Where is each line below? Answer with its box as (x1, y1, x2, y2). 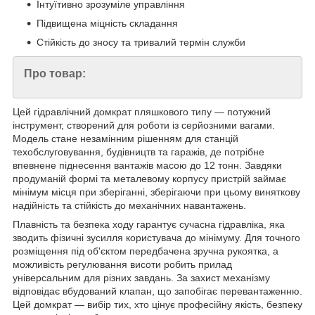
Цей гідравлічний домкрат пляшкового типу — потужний (13, 106, 271, 118)
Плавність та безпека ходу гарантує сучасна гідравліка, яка (13, 219, 285, 231)
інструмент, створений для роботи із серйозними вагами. (13, 120, 275, 131)
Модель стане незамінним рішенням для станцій (13, 133, 238, 145)
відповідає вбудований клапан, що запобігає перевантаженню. (13, 285, 302, 297)
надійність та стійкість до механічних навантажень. (13, 200, 246, 212)
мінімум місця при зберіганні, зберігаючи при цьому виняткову (13, 186, 300, 198)
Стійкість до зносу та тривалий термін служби (37, 37, 245, 49)
